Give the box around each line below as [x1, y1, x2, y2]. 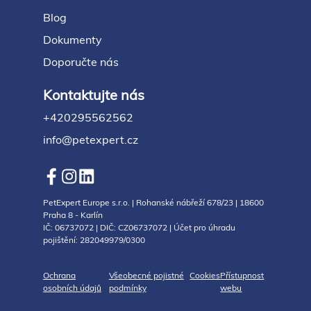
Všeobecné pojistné [108, 270, 184, 281]
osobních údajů [43, 283, 101, 294]
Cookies [190, 270, 221, 281]
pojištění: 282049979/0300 [43, 235, 145, 246]
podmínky [108, 283, 146, 294]
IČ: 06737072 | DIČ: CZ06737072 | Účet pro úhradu [43, 222, 235, 233]
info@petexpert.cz [43, 132, 138, 146]
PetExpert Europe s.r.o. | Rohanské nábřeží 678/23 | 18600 [43, 197, 264, 208]
